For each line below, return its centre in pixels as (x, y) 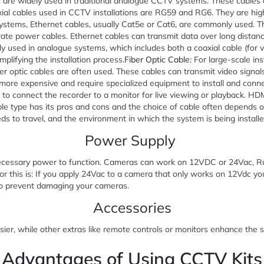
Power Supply (132, 140)
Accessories (132, 207)
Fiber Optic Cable (157, 60)
